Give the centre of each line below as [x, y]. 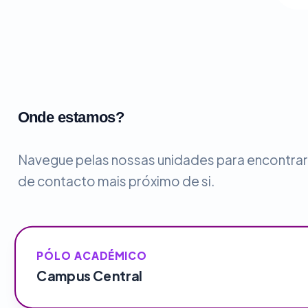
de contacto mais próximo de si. [116, 181]
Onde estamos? [71, 117]
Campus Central [89, 276]
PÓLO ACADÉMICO [91, 255]
